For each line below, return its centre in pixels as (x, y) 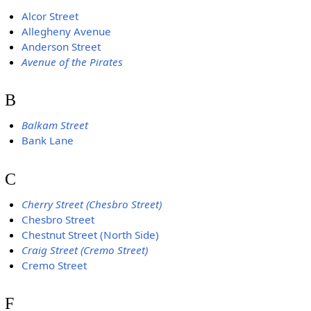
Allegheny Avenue (67, 31)
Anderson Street (61, 46)
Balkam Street (55, 125)
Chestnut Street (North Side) (91, 235)
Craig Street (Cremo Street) (85, 250)
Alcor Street (50, 16)
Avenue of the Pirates (73, 61)
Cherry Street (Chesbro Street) (92, 204)
